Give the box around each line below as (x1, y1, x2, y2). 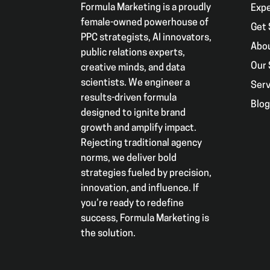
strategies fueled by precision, (81, 169, 212, 179)
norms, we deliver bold (81, 154, 177, 164)
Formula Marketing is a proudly (81, 3, 212, 13)
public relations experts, (81, 48, 186, 58)
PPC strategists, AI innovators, (81, 33, 212, 43)
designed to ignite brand (81, 108, 186, 119)
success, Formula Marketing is (81, 214, 210, 224)
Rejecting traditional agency (81, 139, 202, 149)
